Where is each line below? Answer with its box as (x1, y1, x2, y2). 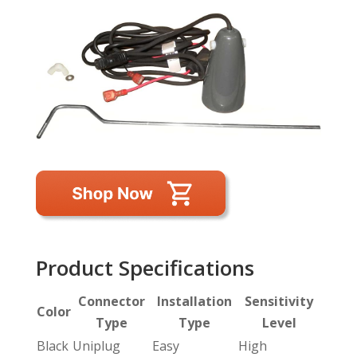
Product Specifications (35, 253, 254, 282)
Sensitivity (245, 292, 314, 310)
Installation (156, 292, 232, 310)
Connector (77, 292, 145, 310)
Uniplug (72, 336, 120, 355)
